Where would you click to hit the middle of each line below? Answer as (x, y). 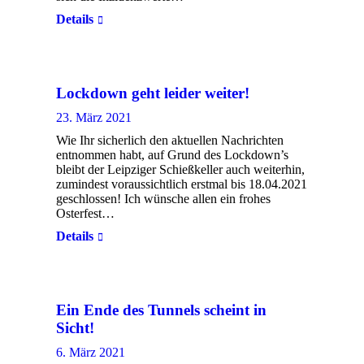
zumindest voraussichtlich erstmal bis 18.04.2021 (182, 184)
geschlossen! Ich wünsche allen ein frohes (163, 199)
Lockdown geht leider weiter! (153, 93)
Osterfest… (85, 213)
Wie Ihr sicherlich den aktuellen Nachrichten (170, 140)
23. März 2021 (94, 117)
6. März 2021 (91, 352)
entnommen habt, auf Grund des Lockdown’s (172, 155)
